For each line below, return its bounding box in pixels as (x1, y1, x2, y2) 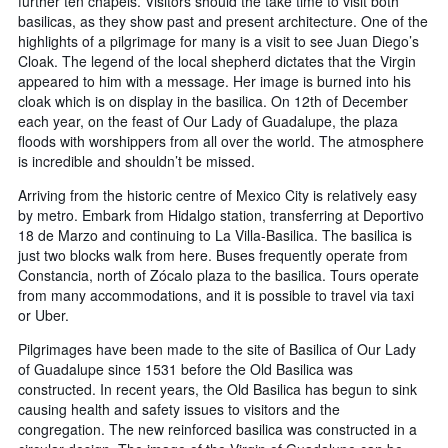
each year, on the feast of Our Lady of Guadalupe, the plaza (18, 111, 398, 132)
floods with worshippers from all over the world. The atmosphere (18, 131, 424, 152)
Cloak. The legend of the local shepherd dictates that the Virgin (18, 51, 416, 72)
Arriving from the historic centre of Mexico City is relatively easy (18, 185, 417, 206)
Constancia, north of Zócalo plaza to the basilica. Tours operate (18, 265, 419, 286)
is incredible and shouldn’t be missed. (18, 151, 255, 172)
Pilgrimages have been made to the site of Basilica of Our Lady (18, 339, 416, 360)
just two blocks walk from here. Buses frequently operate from (18, 245, 408, 266)
